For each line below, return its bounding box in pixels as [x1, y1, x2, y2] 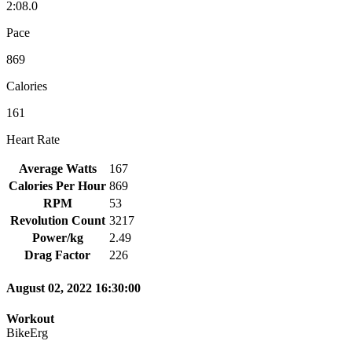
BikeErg [6, 326, 48, 340]
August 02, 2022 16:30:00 [6, 281, 141, 295]
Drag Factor [24, 247, 90, 262]
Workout [6, 312, 54, 326]
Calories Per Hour [9, 178, 106, 192]
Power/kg [31, 230, 83, 244]
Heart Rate [6, 132, 60, 146]
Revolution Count [9, 213, 105, 227]
